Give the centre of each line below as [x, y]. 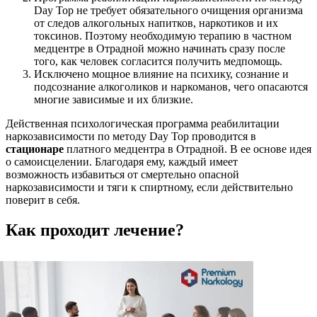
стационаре [35, 149]
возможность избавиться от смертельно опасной [122, 175]
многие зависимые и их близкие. [114, 100]
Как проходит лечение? [95, 230]
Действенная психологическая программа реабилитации [143, 124]
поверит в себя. [43, 200]
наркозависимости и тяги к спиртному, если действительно [149, 188]
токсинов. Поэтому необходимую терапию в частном [163, 36]
